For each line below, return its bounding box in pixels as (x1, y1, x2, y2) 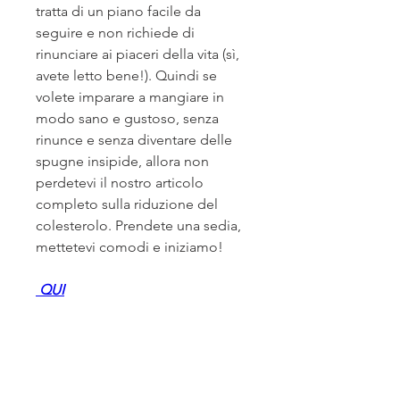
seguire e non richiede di (36, 24, 195, 42)
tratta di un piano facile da (36, 3, 201, 21)
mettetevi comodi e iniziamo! (36, 238, 223, 256)
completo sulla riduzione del (36, 196, 218, 213)
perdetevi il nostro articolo (36, 174, 204, 192)
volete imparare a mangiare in (36, 88, 224, 106)
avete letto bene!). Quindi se (36, 67, 217, 85)
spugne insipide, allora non (36, 153, 209, 171)
